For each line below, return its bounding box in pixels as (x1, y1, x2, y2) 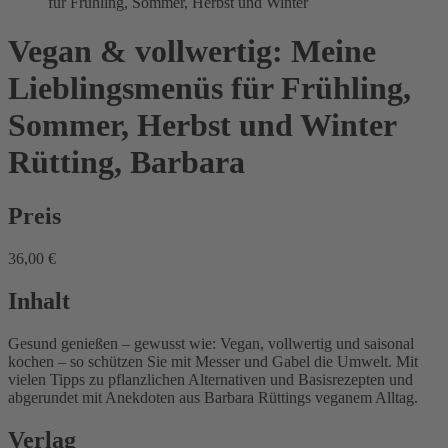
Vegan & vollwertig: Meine (8, 33, 376, 70)
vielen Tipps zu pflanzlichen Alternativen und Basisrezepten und (8, 370, 413, 388)
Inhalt (8, 287, 70, 314)
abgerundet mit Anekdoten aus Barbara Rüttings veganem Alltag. (8, 388, 418, 406)
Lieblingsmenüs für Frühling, (8, 70, 411, 107)
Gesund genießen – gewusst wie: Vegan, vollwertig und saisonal (8, 334, 414, 352)
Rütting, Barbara (8, 144, 245, 181)
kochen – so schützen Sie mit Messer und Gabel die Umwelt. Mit (8, 352, 418, 370)
